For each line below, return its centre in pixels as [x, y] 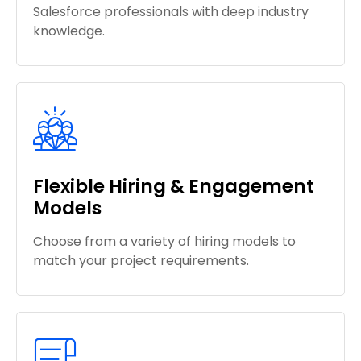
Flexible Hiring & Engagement [174, 186]
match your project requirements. [141, 260]
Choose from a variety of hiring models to [164, 241]
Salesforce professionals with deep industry [171, 11]
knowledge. [69, 31]
